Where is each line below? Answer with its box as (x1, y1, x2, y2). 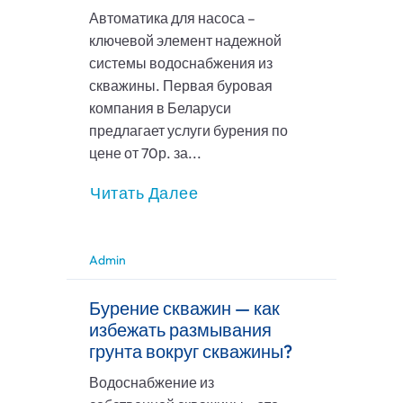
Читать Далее (90, 183, 198, 204)
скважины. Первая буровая (89, 76, 273, 95)
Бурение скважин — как (89, 297, 280, 320)
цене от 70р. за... (89, 144, 201, 163)
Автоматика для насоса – (89, 9, 255, 28)
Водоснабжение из (89, 373, 214, 392)
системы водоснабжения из (89, 54, 273, 73)
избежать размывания (89, 318, 272, 342)
